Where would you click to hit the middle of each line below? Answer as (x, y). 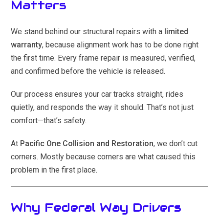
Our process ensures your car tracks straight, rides (97, 94)
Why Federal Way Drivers (96, 208)
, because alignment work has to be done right (120, 45)
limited (176, 32)
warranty (27, 45)
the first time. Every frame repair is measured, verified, (103, 58)
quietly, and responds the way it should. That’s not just (102, 108)
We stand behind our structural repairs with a (88, 32)
